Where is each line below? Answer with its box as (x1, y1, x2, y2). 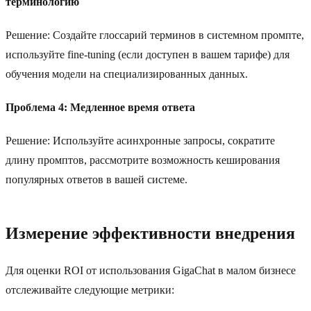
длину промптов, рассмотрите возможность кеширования (6, 154, 280, 167)
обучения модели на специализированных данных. (6, 68, 248, 81)
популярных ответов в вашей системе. (6, 174, 187, 186)
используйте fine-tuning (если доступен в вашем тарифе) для (6, 49, 289, 61)
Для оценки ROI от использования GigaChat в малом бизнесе (6, 264, 296, 277)
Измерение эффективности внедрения (6, 224, 295, 243)
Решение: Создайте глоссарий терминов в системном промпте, (6, 29, 304, 42)
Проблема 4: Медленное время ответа (6, 101, 195, 114)
